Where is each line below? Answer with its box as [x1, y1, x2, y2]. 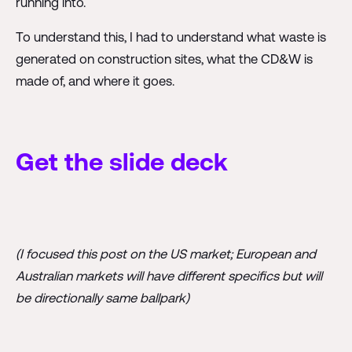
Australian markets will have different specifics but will [15, 269, 322, 284]
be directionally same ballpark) [15, 291, 189, 306]
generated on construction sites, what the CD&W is [15, 51, 313, 66]
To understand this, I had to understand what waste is [15, 29, 326, 44]
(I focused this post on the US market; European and [15, 247, 316, 262]
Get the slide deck [15, 147, 228, 177]
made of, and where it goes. [15, 73, 174, 88]
